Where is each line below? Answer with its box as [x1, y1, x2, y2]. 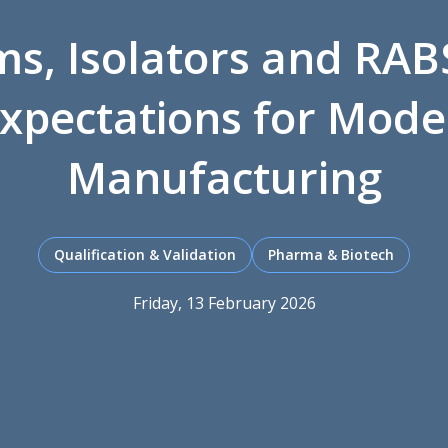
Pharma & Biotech [268, 244, 394, 264]
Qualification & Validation [54, 244, 236, 264]
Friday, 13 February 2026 [132, 291, 316, 314]
